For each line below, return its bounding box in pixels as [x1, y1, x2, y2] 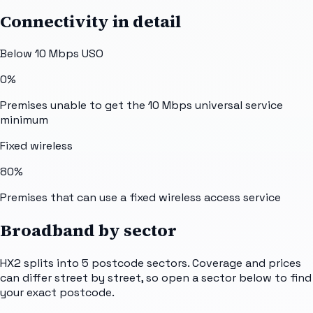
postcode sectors [92, 256, 187, 271]
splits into [21, 256, 82, 271]
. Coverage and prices [187, 256, 301, 271]
